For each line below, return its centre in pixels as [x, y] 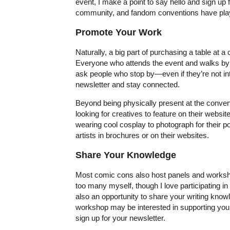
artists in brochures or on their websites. [142, 136]
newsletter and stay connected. [128, 84]
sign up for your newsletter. [120, 218]
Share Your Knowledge [126, 155]
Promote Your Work [119, 32]
